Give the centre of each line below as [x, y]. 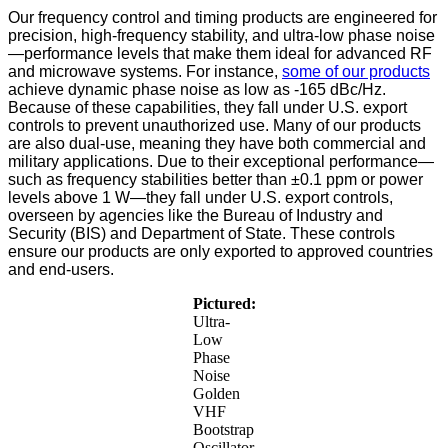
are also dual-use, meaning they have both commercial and [217, 144]
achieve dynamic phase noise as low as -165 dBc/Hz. [197, 90]
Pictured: [224, 304]
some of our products [356, 72]
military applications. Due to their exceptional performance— [221, 162]
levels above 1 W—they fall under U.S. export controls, [200, 198]
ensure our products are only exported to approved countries [220, 252]
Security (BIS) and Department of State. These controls [201, 234]
